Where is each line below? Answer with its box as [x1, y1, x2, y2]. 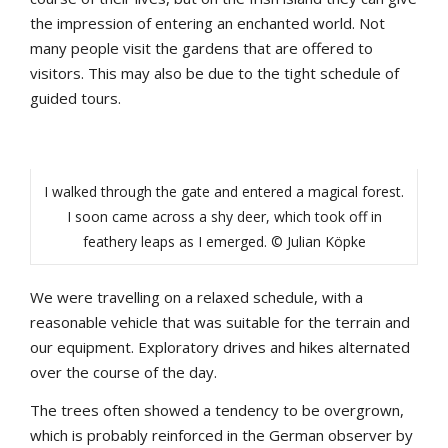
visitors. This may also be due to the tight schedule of [30, 63, 399, 84]
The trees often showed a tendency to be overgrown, [30, 400, 404, 421]
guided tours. [30, 88, 121, 109]
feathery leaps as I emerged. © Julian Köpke [82, 232, 366, 252]
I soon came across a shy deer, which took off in [66, 207, 382, 227]
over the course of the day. [30, 362, 217, 383]
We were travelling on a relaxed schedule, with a [30, 287, 363, 308]
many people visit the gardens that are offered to [30, 38, 373, 59]
